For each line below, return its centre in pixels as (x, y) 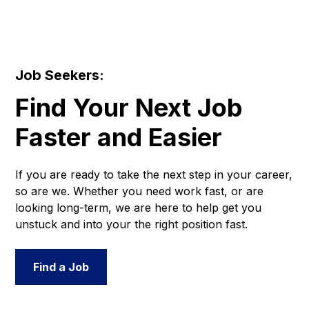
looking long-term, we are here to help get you (139, 207)
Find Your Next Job (129, 107)
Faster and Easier (119, 137)
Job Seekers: (60, 75)
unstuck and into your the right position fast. (132, 224)
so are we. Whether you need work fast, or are (140, 191)
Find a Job (61, 267)
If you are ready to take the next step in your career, (154, 174)
